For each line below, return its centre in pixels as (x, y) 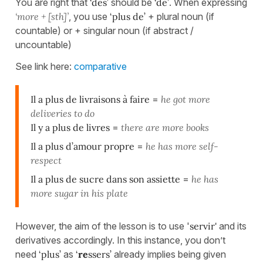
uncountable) (43, 44)
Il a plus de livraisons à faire (90, 99)
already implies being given (169, 254)
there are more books (165, 127)
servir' (204, 226)
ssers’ (100, 254)
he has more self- (182, 146)
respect (46, 160)
